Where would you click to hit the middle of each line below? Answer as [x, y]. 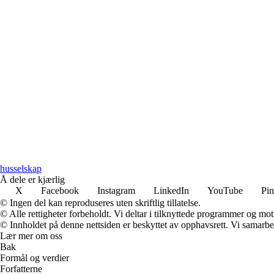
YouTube [225, 190]
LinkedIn [171, 190]
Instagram [116, 190]
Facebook [60, 190]
